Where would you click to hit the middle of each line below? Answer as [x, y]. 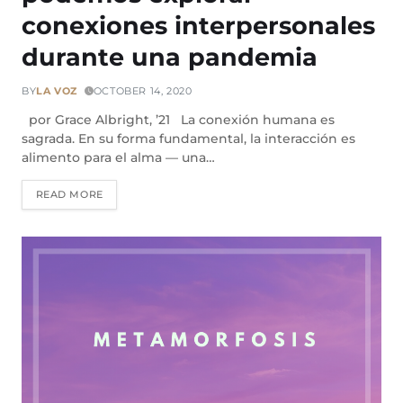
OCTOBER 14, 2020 [143, 90]
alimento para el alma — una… [118, 157]
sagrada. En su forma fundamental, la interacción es [188, 138]
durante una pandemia [170, 57]
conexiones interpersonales [198, 25]
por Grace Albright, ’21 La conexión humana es [178, 119]
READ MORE [69, 194]
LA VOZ [57, 90]
